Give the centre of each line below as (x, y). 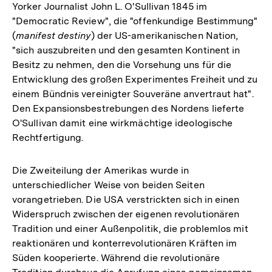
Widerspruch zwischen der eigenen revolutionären (126, 214)
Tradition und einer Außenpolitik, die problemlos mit (130, 228)
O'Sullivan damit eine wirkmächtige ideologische (123, 123)
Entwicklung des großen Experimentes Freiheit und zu (135, 79)
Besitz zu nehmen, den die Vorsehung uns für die (122, 64)
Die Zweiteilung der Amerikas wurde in (101, 170)
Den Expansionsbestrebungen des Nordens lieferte (128, 108)
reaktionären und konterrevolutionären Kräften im (125, 243)
